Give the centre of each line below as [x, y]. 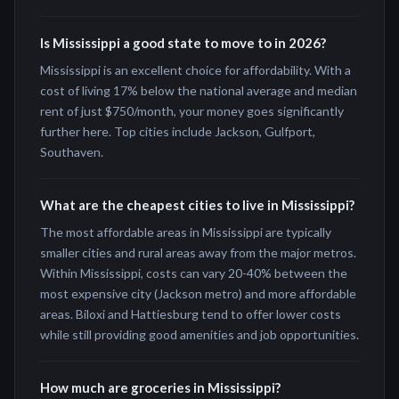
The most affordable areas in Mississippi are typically [186, 232]
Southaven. [72, 152]
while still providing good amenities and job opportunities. [199, 334]
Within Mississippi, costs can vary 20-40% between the [194, 273]
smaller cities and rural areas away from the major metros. [198, 252]
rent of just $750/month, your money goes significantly [192, 111]
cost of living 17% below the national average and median [199, 90]
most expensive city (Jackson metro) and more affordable [198, 293]
